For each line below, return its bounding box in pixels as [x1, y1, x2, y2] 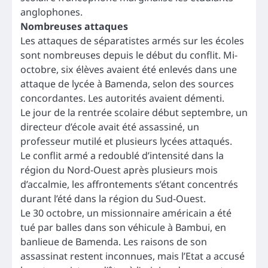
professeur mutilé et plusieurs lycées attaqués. [20, 134, 232, 148]
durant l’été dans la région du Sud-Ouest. [20, 191, 206, 205]
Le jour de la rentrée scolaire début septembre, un [20, 105, 248, 119]
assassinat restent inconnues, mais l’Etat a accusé [20, 249, 245, 263]
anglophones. [20, 5, 83, 19]
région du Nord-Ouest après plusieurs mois [20, 163, 218, 176]
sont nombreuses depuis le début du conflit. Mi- [20, 48, 237, 62]
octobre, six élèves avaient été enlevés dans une [20, 62, 237, 76]
